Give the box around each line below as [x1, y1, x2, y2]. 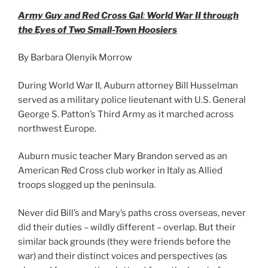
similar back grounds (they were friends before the [18, 236, 231, 247]
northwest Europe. [18, 123, 96, 134]
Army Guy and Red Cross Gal [18, 10, 143, 21]
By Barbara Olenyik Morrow [18, 52, 134, 63]
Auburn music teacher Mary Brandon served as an [18, 151, 227, 162]
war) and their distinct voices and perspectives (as [18, 250, 227, 261]
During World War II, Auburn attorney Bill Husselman [18, 80, 238, 91]
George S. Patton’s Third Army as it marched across [18, 108, 234, 120]
